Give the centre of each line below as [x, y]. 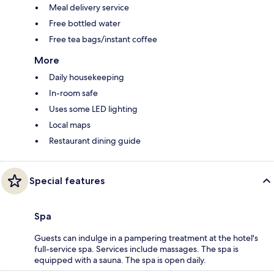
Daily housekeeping [87, 77]
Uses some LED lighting [93, 109]
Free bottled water [85, 24]
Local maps [70, 125]
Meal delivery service [89, 8]
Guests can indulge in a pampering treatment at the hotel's [146, 238]
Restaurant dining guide [95, 141]
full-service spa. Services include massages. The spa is [136, 249]
